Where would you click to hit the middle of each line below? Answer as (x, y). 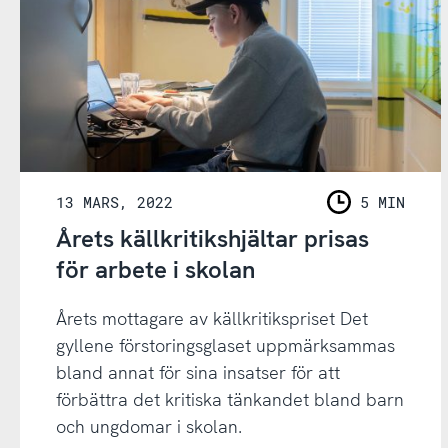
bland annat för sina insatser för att (197, 372)
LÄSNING (362, 213)
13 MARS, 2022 (114, 201)
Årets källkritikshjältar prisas (212, 238)
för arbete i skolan (155, 269)
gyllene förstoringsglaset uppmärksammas (225, 345)
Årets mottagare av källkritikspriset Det (211, 318)
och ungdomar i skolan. (148, 426)
